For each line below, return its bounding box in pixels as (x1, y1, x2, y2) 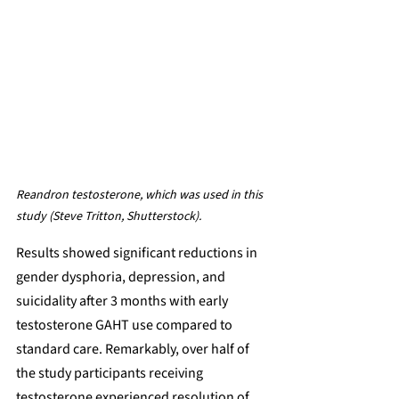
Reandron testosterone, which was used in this (16, 185, 265, 204)
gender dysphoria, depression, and (16, 266, 228, 287)
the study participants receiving (16, 362, 206, 383)
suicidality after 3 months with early (16, 290, 231, 311)
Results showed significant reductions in (16, 242, 260, 263)
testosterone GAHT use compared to (16, 314, 235, 335)
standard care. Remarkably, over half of (16, 338, 252, 359)
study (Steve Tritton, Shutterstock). (16, 207, 201, 225)
